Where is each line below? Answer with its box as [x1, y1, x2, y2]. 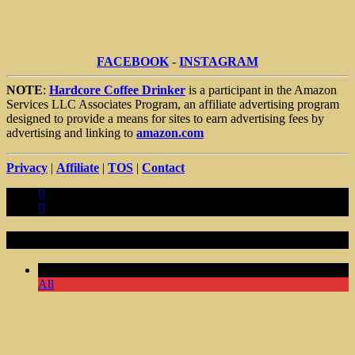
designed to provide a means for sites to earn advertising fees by [6, 111, 324, 125]
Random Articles [6, 231, 115, 248]
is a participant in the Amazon [185, 82, 337, 97]
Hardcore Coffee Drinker [49, 82, 185, 97]
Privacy [6, 160, 48, 174]
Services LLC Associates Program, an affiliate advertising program [6, 97, 339, 111]
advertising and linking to [6, 125, 136, 139]
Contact [142, 160, 185, 174]
